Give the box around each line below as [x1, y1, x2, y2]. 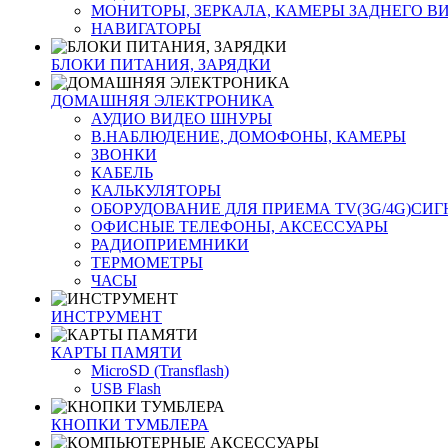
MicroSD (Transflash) [91, 362, 229, 379]
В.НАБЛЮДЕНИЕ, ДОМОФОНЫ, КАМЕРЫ [91, 128, 406, 145]
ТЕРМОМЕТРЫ [91, 254, 203, 271]
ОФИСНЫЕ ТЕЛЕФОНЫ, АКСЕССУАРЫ [91, 218, 388, 235]
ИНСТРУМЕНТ [51, 308, 162, 325]
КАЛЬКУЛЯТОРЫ [91, 182, 221, 199]
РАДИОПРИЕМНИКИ [91, 236, 249, 253]
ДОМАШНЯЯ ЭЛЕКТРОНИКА [51, 92, 274, 109]
